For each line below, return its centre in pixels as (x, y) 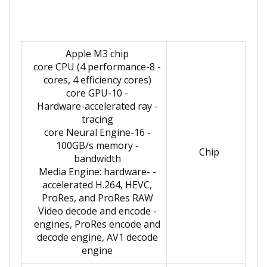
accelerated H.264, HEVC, (97, 185)
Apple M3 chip (97, 54)
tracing (97, 119)
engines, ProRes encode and (97, 224)
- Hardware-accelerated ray (94, 106)
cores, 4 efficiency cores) (97, 80)
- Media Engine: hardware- (94, 172)
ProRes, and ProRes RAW (97, 198)
